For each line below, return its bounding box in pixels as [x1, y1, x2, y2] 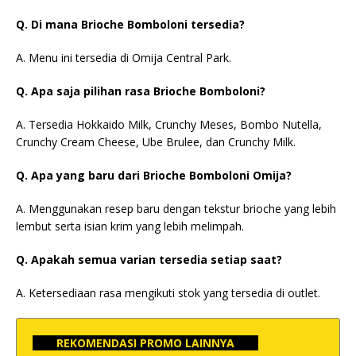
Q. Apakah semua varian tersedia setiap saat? [16, 251, 282, 267]
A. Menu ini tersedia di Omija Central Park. [16, 49, 231, 65]
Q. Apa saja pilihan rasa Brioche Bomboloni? [16, 83, 265, 99]
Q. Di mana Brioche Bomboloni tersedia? [16, 16, 245, 32]
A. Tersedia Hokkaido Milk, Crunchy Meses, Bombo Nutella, [16, 116, 322, 132]
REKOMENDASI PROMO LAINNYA [56, 335, 234, 350]
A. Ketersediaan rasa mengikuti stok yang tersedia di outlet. [16, 284, 320, 300]
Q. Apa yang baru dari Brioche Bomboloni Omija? [16, 167, 292, 183]
